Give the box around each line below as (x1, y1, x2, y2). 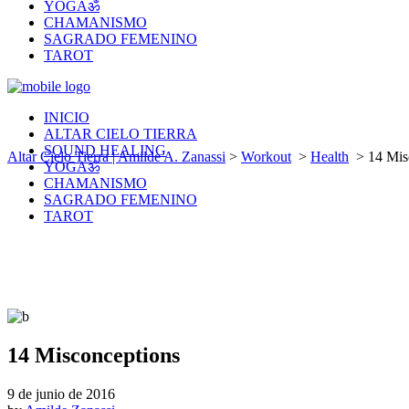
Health (310, 149, 349, 164)
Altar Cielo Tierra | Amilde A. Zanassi (7, 149, 225, 164)
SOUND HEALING (44, 142, 166, 158)
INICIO (44, 110, 89, 125)
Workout (241, 149, 291, 164)
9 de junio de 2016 (7, 385, 115, 402)
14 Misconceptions (7, 342, 180, 367)
